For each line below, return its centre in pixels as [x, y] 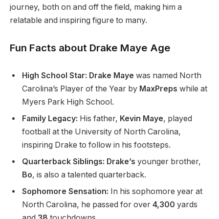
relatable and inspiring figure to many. [78, 21]
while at [192, 89]
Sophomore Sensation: [65, 192]
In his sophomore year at [155, 192]
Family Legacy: [50, 119]
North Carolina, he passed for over [87, 205]
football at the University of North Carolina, [101, 132]
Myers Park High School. [68, 102]
